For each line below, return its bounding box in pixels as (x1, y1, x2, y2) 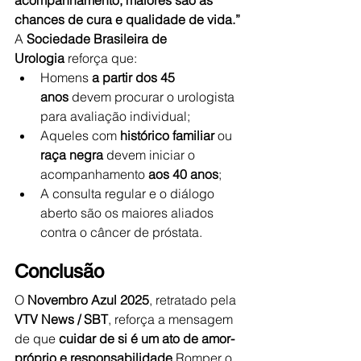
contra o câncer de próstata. (40, 223, 202, 240)
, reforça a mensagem (108, 310, 236, 327)
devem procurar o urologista (68, 88, 238, 105)
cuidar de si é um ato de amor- (59, 330, 234, 346)
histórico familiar (120, 127, 214, 143)
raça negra (40, 146, 103, 163)
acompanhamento (40, 165, 148, 182)
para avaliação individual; (40, 107, 190, 124)
